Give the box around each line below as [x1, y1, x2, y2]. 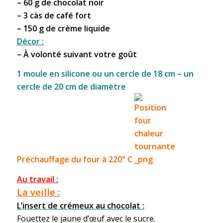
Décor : [16, 35, 44, 47]
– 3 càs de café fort [16, 9, 91, 21]
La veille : [16, 185, 60, 198]
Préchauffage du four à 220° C [16, 154, 134, 165]
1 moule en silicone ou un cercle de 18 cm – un [16, 68, 194, 80]
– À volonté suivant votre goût [16, 48, 137, 60]
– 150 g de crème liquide [16, 22, 110, 34]
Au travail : [16, 173, 58, 185]
